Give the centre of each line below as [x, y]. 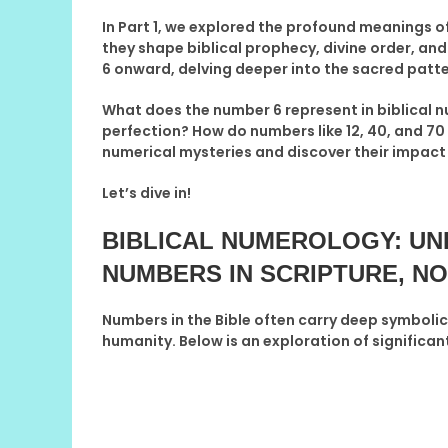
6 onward [136, 68]
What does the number [187, 109]
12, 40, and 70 [395, 130]
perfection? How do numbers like [224, 130]
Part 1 [138, 26]
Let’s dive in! [146, 192]
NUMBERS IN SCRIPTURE [250, 273]
